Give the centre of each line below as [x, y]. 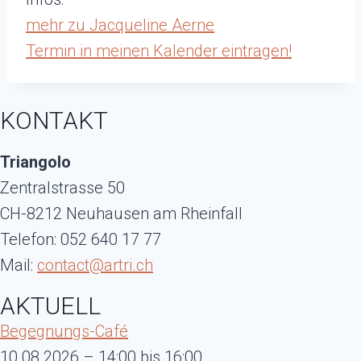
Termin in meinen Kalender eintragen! [159, 50]
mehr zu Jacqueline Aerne [120, 25]
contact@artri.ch [95, 265]
